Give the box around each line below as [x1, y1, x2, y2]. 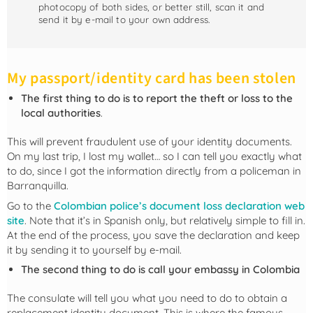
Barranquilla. [7, 179, 68, 193]
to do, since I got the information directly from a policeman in [7, 164, 301, 178]
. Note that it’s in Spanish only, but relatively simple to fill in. [24, 213, 305, 227]
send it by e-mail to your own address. [38, 13, 210, 26]
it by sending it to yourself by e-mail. [7, 242, 182, 256]
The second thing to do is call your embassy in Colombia [21, 263, 300, 277]
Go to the [7, 198, 54, 212]
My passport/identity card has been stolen [7, 67, 297, 90]
